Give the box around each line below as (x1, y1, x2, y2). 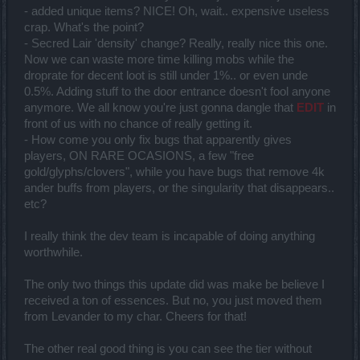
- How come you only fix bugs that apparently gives (24, 133, 292, 147)
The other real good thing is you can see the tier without (24, 342, 312, 356)
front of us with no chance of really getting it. (24, 117, 252, 131)
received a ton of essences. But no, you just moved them (24, 294, 322, 308)
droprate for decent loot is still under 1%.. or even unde (24, 69, 308, 83)
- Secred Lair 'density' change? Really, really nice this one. (24, 37, 328, 51)
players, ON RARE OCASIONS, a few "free (24, 149, 254, 163)
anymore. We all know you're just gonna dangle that (24, 101, 297, 115)
